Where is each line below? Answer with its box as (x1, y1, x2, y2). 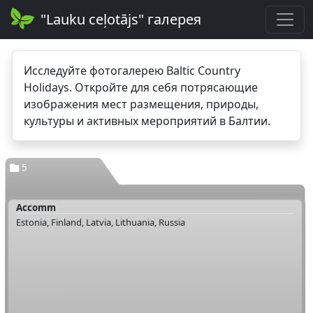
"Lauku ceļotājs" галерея (41, 10, 202, 29)
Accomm (15, 201, 56, 214)
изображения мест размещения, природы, (23, 96, 259, 112)
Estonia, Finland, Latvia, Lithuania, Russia (15, 215, 185, 228)
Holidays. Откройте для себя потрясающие (23, 80, 258, 95)
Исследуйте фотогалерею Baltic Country (23, 63, 240, 78)
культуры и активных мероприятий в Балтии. (23, 113, 270, 129)
